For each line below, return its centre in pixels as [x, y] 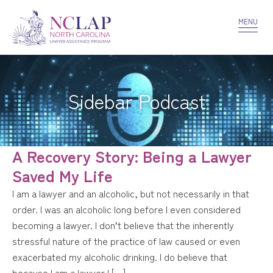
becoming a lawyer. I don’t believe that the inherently [123, 225]
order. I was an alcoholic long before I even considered [126, 209]
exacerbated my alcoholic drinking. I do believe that [120, 257]
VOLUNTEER [46, 13]
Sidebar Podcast [136, 101]
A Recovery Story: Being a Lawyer [132, 156]
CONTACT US [224, 13]
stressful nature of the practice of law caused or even [126, 241]
